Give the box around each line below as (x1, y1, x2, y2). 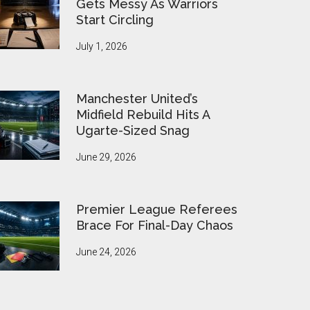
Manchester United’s (76, 91, 198, 106)
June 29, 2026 (76, 151, 136, 163)
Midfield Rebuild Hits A (76, 107, 210, 122)
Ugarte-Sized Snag (76, 122, 190, 138)
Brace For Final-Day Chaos (76, 217, 233, 232)
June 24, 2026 (76, 246, 136, 257)
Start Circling (76, 12, 154, 27)
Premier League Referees (76, 201, 237, 217)
